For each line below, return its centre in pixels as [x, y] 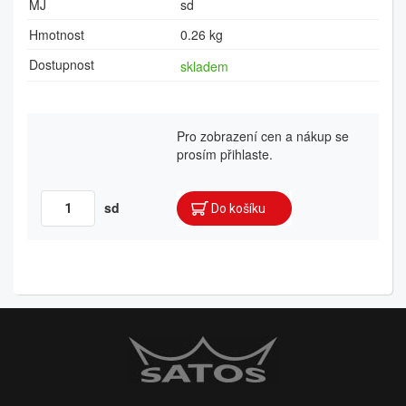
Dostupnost [62, 65]
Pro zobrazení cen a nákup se [263, 136]
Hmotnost [57, 35]
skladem [204, 67]
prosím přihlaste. [225, 155]
